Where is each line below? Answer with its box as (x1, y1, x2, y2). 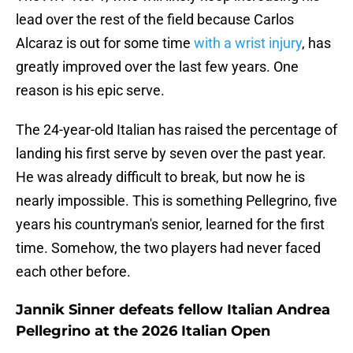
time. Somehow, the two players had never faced (16, 240, 321, 257)
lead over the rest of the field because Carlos (16, 11, 294, 28)
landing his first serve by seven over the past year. (16, 145, 326, 162)
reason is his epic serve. (16, 82, 165, 99)
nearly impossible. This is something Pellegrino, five (16, 192, 337, 210)
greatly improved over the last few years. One (16, 58, 299, 76)
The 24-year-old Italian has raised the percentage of (16, 121, 337, 139)
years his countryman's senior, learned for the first (16, 216, 325, 233)
